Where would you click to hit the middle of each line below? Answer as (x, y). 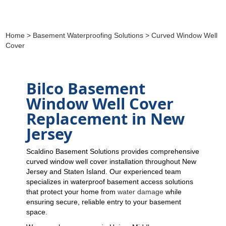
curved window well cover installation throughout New (111, 161)
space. (37, 212)
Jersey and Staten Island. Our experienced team (104, 172)
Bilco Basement (86, 88)
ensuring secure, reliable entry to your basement (104, 202)
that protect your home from (72, 192)
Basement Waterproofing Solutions (88, 35)
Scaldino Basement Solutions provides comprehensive (113, 151)
